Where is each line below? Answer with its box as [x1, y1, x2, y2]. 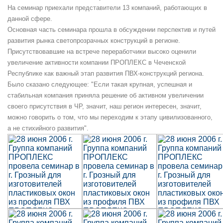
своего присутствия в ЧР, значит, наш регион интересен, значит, [7, 103, 202, 110]
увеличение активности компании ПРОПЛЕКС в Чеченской [7, 59, 186, 66]
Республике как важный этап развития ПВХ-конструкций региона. [7, 70, 204, 77]
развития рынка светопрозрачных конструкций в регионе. [7, 37, 180, 44]
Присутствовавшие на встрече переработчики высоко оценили [7, 48, 196, 55]
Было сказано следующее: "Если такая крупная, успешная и [7, 81, 192, 88]
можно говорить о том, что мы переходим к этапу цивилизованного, [7, 113, 213, 121]
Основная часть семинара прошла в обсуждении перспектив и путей [7, 26, 216, 33]
